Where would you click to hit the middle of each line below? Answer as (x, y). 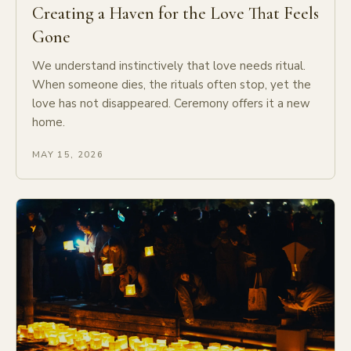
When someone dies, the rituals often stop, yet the (172, 84)
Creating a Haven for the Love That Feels (175, 13)
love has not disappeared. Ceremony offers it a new (171, 103)
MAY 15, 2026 (68, 154)
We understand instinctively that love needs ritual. (169, 65)
